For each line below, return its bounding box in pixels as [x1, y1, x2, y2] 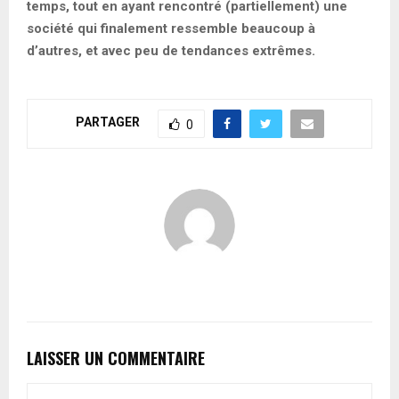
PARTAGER [75, 115, 140, 130]
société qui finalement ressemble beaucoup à [27, 20, 315, 37]
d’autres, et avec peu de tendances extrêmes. [27, 42, 315, 59]
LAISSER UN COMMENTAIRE [27, 346, 205, 370]
